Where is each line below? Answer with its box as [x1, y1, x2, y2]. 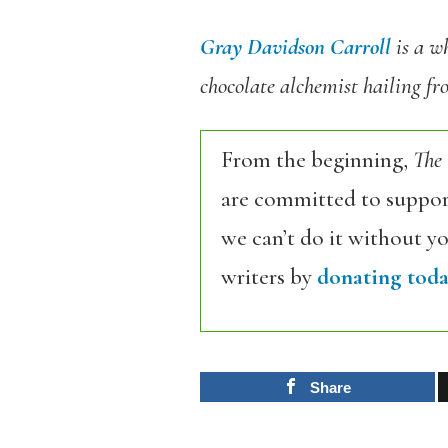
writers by [220, 263, 317, 291]
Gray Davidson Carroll [199, 33, 391, 61]
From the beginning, [220, 146, 413, 174]
